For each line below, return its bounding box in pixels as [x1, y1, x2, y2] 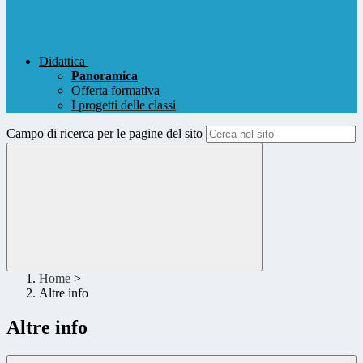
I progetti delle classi [71, 98, 176, 113]
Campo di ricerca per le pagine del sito [6, 126, 203, 141]
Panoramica [71, 69, 138, 83]
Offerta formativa [71, 83, 160, 98]
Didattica [39, 54, 85, 69]
